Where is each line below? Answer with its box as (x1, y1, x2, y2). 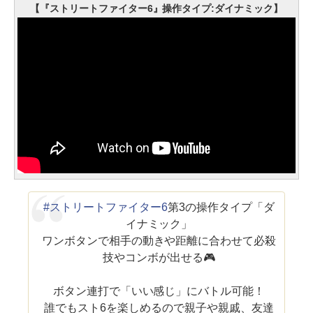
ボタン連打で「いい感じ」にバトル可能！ (52, 284, 265, 297)
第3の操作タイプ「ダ (167, 201, 275, 213)
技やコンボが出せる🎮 (103, 251, 215, 263)
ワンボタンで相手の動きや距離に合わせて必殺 (41, 234, 277, 247)
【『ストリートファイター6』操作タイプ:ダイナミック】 (29, 2, 284, 14)
